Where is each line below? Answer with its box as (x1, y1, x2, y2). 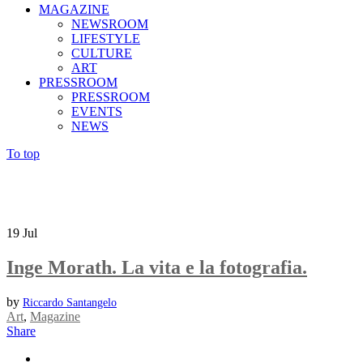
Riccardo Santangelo (23, 296, 117, 309)
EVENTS (71, 105, 122, 118)
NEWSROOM (71, 17, 148, 31)
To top (6, 147, 40, 160)
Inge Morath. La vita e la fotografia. (6, 256, 307, 278)
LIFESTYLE (71, 32, 140, 45)
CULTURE (71, 46, 132, 60)
